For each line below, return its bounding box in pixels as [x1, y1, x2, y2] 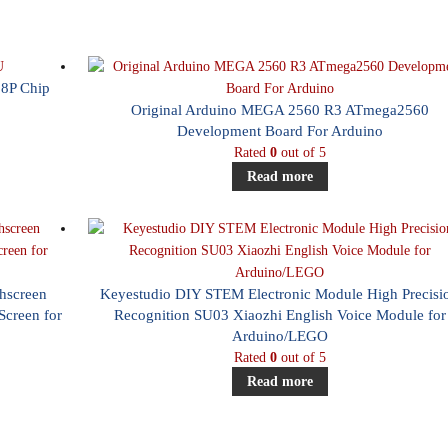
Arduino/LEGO [231, 328, 328, 344]
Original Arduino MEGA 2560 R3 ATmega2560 [130, 102, 429, 118]
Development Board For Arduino [176, 123, 383, 139]
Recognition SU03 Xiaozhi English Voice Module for [113, 307, 446, 323]
